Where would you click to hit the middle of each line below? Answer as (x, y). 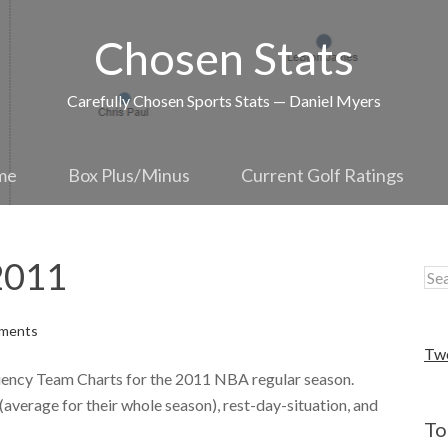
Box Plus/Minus (128, 175)
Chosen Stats (224, 58)
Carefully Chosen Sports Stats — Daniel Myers (224, 100)
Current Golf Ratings (322, 175)
